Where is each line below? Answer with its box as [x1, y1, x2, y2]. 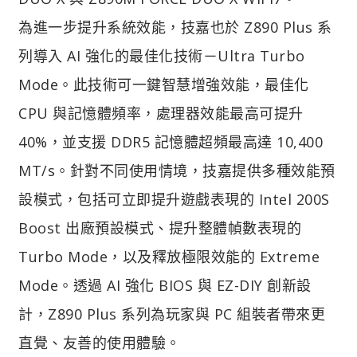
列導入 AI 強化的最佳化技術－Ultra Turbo [18, 45, 305, 65]
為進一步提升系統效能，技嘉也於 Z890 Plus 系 [18, 17, 332, 37]
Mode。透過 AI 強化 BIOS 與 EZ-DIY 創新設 [18, 275, 312, 295]
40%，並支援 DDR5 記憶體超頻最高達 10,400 [18, 131, 323, 151]
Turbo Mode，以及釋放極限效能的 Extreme [18, 246, 320, 266]
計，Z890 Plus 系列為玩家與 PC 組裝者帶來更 [18, 304, 325, 324]
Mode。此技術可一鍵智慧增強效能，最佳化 [18, 74, 309, 94]
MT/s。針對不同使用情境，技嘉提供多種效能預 [18, 160, 335, 180]
